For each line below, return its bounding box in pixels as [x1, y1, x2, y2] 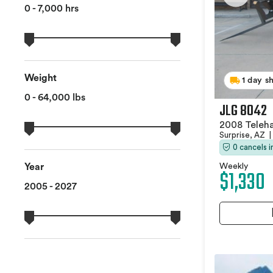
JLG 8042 [219, 99, 267, 122]
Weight [24, 73, 57, 83]
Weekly [219, 161, 248, 171]
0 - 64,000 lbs [24, 93, 85, 103]
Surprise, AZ [219, 130, 267, 139]
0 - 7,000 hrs [24, 4, 79, 14]
